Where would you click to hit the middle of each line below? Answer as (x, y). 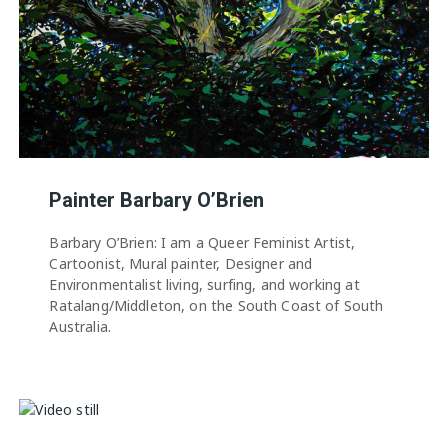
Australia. (80, 327)
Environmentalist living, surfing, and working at (204, 285)
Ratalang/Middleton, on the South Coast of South (216, 306)
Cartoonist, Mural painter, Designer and (181, 264)
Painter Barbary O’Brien (157, 200)
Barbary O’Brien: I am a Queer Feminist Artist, (202, 243)
